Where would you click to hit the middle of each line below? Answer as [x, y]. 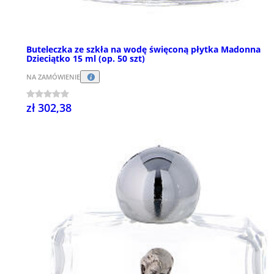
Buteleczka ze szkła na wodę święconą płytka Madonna [143, 49]
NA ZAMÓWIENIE [53, 77]
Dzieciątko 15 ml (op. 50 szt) [86, 58]
